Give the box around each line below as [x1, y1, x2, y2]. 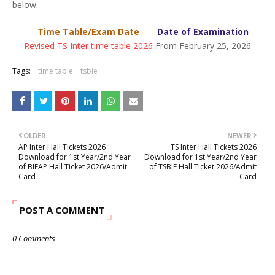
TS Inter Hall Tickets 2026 [171, 142, 257, 152]
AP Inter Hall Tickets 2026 [18, 142, 106, 152]
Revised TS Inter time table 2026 [24, 40, 153, 52]
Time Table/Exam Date [37, 26, 139, 37]
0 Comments [12, 233, 55, 244]
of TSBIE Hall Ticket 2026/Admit [149, 161, 257, 172]
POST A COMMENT [20, 204, 104, 216]
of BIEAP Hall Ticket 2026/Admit [18, 161, 127, 172]
